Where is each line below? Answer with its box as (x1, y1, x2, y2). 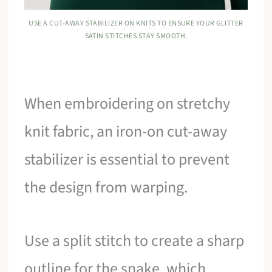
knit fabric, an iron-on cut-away (24, 120, 228, 143)
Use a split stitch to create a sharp (24, 229, 245, 252)
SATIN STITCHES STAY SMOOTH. (84, 31, 188, 42)
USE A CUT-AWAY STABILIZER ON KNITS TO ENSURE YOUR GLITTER (29, 18, 243, 29)
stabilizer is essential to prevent (24, 148, 230, 171)
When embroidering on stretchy (24, 92, 231, 115)
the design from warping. (24, 176, 188, 199)
